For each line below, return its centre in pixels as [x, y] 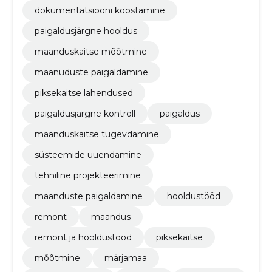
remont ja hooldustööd [83, 237]
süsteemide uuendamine [88, 155]
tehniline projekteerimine [87, 175]
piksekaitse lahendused [83, 93]
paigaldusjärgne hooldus [86, 31]
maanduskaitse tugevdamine [97, 134]
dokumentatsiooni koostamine [100, 10]
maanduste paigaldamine [88, 196]
